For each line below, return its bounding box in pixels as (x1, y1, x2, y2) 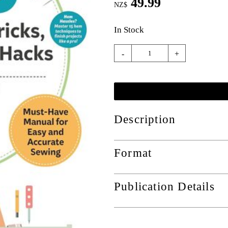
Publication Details (114, 180, 215, 193)
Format (114, 147, 152, 160)
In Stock (114, 25, 144, 35)
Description (114, 113, 176, 126)
